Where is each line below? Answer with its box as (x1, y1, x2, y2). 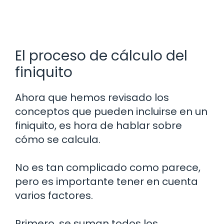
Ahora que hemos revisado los (15, 90, 169, 105)
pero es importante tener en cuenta (15, 174, 198, 189)
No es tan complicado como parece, (15, 160, 200, 175)
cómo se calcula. (15, 132, 100, 147)
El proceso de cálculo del (15, 46, 187, 66)
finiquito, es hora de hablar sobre (15, 118, 182, 133)
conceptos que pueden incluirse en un (15, 104, 207, 119)
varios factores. (15, 188, 93, 203)
